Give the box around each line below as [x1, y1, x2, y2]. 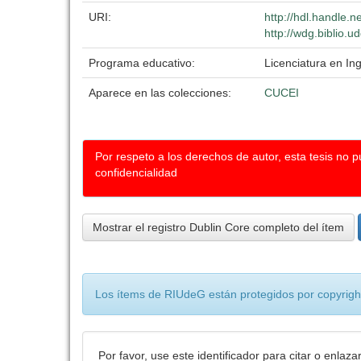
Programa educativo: [89, 56, 198, 69]
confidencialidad [95, 166, 177, 179]
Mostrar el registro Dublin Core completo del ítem [93, 221, 344, 234]
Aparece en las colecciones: [89, 86, 231, 99]
